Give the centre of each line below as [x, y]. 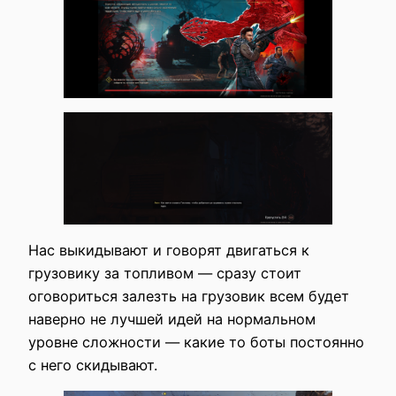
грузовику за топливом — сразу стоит [165, 274]
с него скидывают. [93, 366]
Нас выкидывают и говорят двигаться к [169, 251]
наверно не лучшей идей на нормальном [172, 320]
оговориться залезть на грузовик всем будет [189, 297]
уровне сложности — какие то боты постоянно [196, 343]
